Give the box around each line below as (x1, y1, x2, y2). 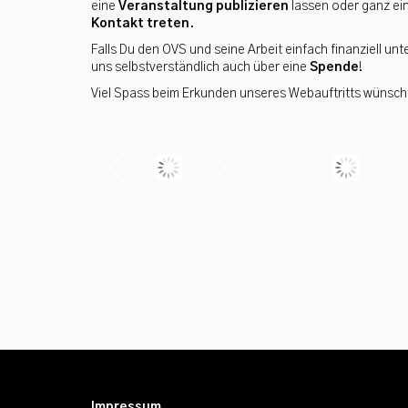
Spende (310, 61, 359, 74)
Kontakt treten (91, 17, 189, 30)
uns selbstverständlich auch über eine (91, 61, 310, 74)
